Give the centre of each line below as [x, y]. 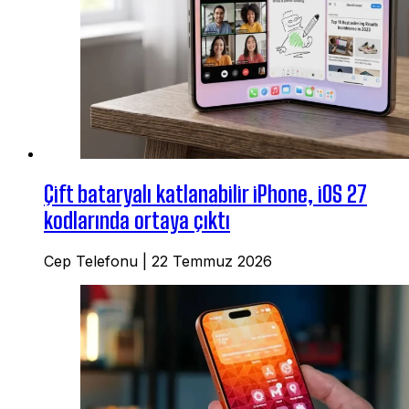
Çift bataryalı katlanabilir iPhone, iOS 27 [205, 194]
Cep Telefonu [91, 261]
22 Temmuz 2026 [212, 261]
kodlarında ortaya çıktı [137, 220]
